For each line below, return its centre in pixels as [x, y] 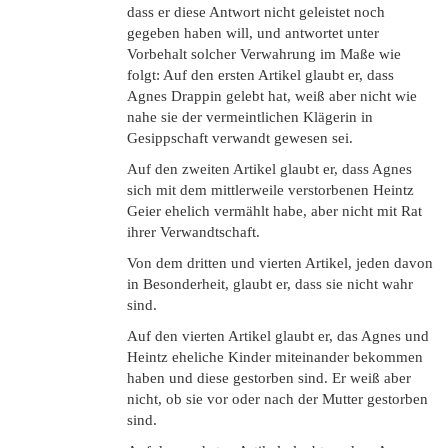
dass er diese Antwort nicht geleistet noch [256, 12]
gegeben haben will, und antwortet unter [253, 33]
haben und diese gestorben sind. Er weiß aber [269, 378]
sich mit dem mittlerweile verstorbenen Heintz [270, 190]
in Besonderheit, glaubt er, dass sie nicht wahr [270, 284]
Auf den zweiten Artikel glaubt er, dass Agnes [269, 169]
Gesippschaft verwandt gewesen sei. [240, 138]
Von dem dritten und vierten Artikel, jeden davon [280, 263]
